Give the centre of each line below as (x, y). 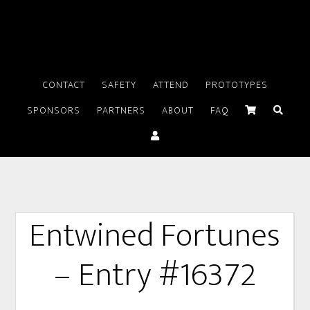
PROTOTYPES (236, 85)
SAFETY (119, 85)
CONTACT (64, 85)
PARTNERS (121, 110)
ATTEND (171, 85)
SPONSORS (53, 110)
